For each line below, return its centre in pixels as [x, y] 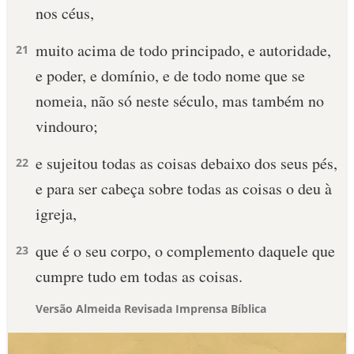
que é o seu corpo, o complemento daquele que [185, 251]
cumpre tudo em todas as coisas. [139, 276]
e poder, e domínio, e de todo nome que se [170, 75]
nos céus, [65, 13]
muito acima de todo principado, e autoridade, [183, 50]
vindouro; [67, 126]
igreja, [56, 214]
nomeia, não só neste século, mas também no [180, 101]
